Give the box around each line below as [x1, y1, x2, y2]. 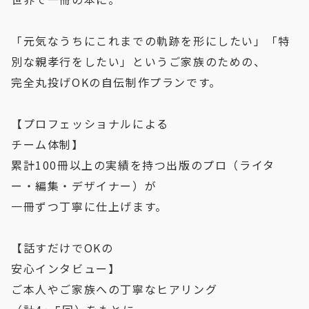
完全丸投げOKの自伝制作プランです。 [11, 74, 221, 91]
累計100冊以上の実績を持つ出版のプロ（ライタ [11, 157, 275, 174]
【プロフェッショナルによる [11, 115, 169, 132]
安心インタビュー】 [11, 260, 121, 277]
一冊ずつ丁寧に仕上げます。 [11, 198, 168, 215]
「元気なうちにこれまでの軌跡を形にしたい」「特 [11, 32, 290, 50]
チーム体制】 [11, 136, 84, 153]
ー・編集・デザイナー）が [11, 177, 157, 195]
